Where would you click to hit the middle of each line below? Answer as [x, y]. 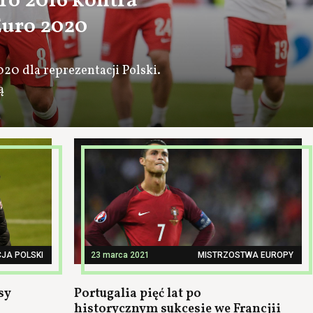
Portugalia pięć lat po [138, 294]
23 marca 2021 [120, 255]
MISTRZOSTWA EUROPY [246, 255]
